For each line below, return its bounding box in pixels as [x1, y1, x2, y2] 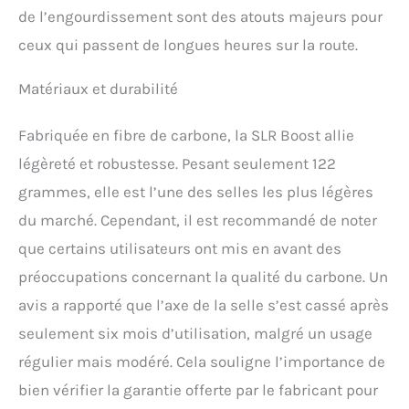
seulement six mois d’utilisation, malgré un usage [18, 324, 372, 343]
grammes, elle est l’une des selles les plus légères [18, 183, 373, 202]
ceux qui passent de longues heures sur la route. [18, 36, 358, 55]
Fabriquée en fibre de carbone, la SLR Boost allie [18, 126, 354, 145]
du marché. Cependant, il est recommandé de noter [18, 211, 377, 230]
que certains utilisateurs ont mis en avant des [18, 239, 341, 258]
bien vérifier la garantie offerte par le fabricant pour [18, 381, 378, 400]
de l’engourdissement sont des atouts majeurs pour [18, 7, 383, 26]
